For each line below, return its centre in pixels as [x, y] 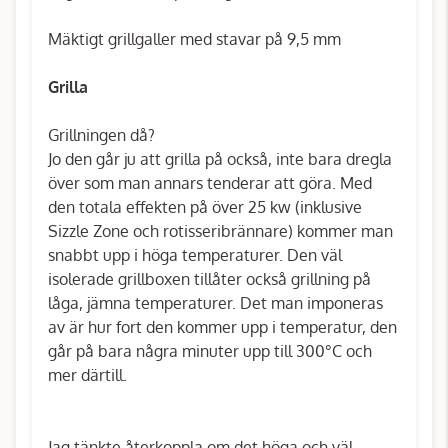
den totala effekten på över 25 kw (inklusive [205, 207]
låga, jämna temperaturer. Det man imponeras [215, 303]
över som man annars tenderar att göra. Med [210, 183]
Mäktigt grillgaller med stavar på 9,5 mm [194, 39]
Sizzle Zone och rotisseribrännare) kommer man [220, 231]
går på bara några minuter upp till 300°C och [210, 351]
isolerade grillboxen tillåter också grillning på [209, 279]
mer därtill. [87, 375]
